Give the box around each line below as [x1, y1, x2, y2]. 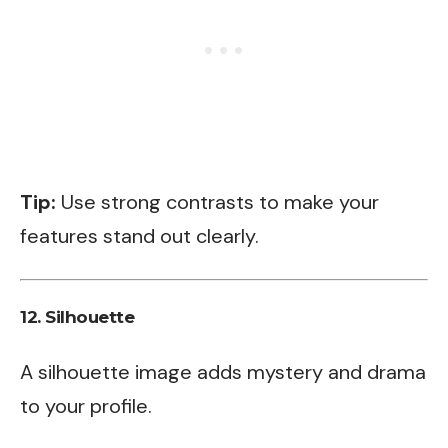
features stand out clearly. [20, 223, 259, 249]
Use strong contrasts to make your [56, 189, 379, 215]
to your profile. [20, 392, 152, 419]
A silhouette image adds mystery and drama [20, 358, 426, 385]
